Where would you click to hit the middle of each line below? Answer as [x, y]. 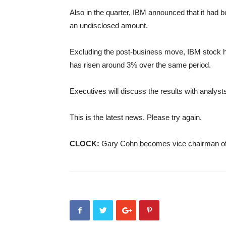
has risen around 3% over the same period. [140, 65]
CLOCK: [84, 144]
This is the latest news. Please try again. [136, 117]
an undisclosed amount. [109, 25]
